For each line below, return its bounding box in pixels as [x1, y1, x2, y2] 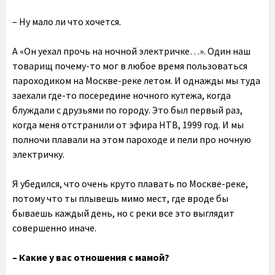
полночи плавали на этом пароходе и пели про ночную [12, 133, 251, 145]
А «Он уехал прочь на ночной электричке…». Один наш [12, 45, 250, 57]
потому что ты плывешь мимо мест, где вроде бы [12, 192, 228, 204]
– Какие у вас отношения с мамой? [12, 251, 169, 263]
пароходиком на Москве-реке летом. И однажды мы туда [12, 74, 260, 87]
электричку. [12, 148, 64, 160]
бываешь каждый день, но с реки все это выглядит [12, 207, 234, 219]
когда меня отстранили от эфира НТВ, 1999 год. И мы [12, 118, 244, 131]
